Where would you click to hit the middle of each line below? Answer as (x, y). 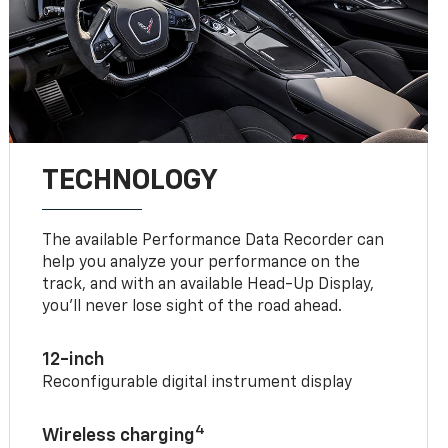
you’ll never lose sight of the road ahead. (192, 306)
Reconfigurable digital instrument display (197, 382)
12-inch (73, 359)
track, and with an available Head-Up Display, (208, 284)
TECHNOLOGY (130, 180)
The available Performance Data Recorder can (213, 240)
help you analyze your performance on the (201, 262)
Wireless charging (119, 435)
